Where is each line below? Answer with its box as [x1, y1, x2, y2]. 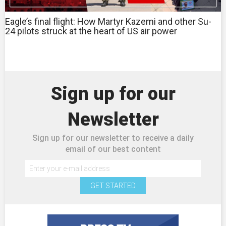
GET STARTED [90, 181, 136, 190]
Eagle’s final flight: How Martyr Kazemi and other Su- [5, 16, 211, 27]
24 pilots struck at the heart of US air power [5, 25, 177, 36]
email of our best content [65, 144, 161, 154]
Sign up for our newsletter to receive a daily [32, 133, 194, 143]
